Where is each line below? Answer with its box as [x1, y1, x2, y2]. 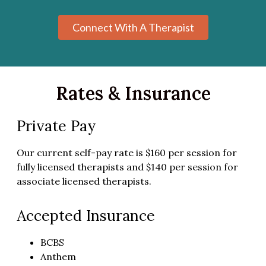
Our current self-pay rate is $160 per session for [17, 146, 237, 159]
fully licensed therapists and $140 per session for [17, 160, 238, 173]
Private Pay [17, 116, 96, 135]
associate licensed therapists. [17, 175, 151, 187]
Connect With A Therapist [72, 20, 194, 34]
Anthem [40, 251, 76, 263]
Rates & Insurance [55, 81, 211, 104]
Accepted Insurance [17, 206, 155, 226]
